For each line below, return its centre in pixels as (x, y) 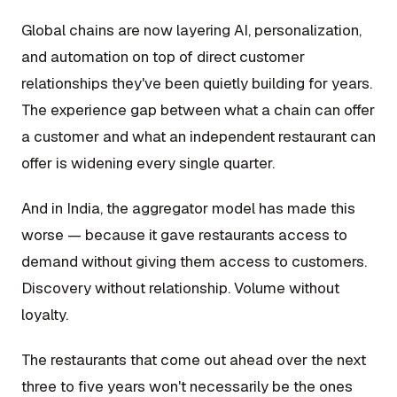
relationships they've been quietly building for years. (197, 83)
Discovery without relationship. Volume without (180, 288)
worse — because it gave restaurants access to (184, 234)
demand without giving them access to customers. (194, 261)
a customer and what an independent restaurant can (198, 136)
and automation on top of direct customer (163, 56)
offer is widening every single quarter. (148, 163)
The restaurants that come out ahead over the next (194, 360)
